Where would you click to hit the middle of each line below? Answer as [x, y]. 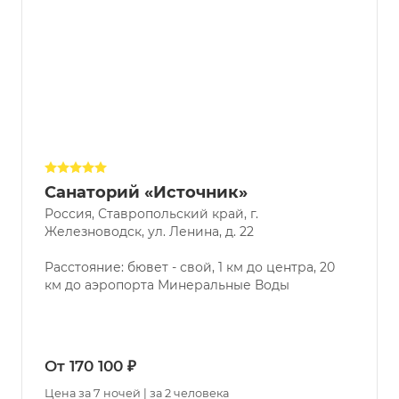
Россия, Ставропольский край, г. [151, 214]
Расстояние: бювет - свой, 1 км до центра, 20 [190, 268]
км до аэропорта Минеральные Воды [167, 285]
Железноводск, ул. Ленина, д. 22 [149, 232]
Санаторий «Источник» [146, 193]
